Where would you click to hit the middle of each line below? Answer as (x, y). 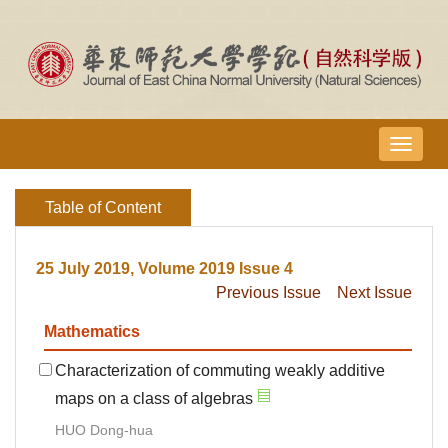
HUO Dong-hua (104, 430)
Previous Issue (268, 293)
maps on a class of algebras (154, 399)
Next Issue (374, 293)
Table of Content (103, 208)
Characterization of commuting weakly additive (220, 371)
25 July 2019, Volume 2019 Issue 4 (164, 269)
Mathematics (92, 332)
